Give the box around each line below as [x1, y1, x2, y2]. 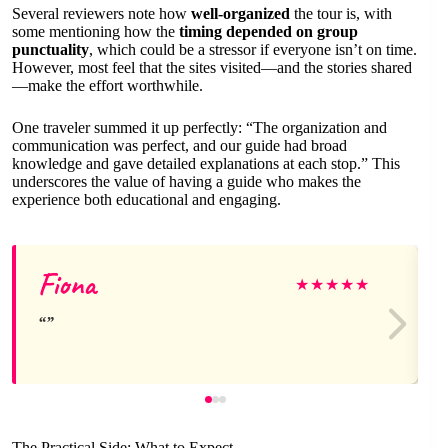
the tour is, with [290, 5, 392, 23]
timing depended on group [179, 23, 358, 41]
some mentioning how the [12, 23, 179, 41]
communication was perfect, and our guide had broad [12, 137, 347, 155]
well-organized [191, 5, 290, 23]
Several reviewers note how [12, 5, 191, 23]
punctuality [12, 41, 89, 59]
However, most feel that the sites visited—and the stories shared [12, 59, 412, 77]
